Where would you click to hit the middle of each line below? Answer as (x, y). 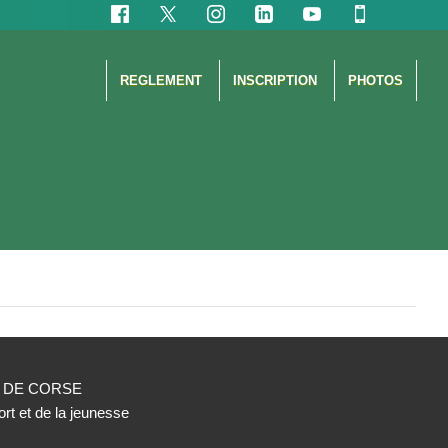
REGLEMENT (162, 81)
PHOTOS (375, 81)
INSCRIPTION (276, 81)
